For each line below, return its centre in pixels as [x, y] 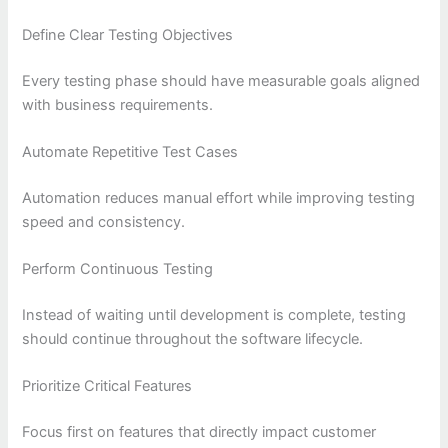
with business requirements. [118, 104]
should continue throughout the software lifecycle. [193, 339]
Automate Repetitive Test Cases [130, 152]
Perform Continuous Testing [118, 269]
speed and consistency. [104, 221]
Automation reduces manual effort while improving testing [219, 197]
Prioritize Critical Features [107, 386]
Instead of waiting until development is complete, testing [214, 315]
